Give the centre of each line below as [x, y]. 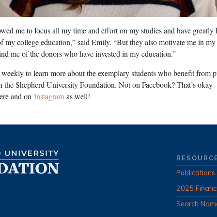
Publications [196, 173]
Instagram [49, 96]
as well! [77, 96]
